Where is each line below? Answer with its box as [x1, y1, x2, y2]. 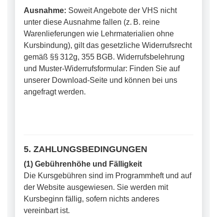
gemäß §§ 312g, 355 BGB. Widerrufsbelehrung [24, 53, 185, 61]
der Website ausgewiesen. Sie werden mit [24, 183, 168, 191]
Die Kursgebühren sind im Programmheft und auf [24, 171, 191, 180]
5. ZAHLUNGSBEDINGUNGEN [24, 144, 147, 154]
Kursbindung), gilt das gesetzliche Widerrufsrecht [24, 41, 192, 49]
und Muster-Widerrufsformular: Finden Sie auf [24, 64, 180, 73]
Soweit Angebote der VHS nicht [66, 6, 177, 15]
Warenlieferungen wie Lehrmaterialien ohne [24, 30, 174, 38]
